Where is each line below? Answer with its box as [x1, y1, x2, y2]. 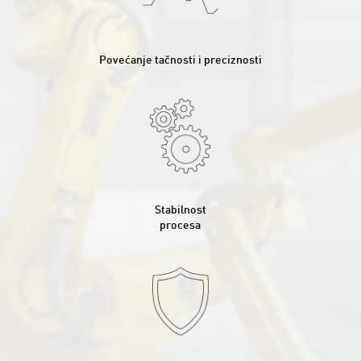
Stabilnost [154, 205, 206, 217]
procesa [160, 220, 201, 232]
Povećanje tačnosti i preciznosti [98, 54, 262, 66]
